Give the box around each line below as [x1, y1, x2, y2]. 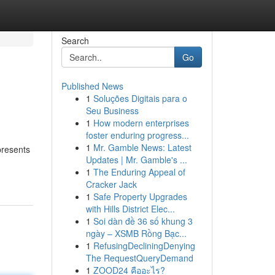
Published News [61, 80, 123, 92]
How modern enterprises [93, 117, 189, 129]
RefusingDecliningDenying [93, 239, 195, 252]
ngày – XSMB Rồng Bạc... [85, 227, 187, 239]
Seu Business [85, 104, 139, 117]
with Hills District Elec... [85, 203, 175, 215]
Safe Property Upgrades [93, 190, 187, 203]
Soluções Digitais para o [93, 92, 187, 104]
